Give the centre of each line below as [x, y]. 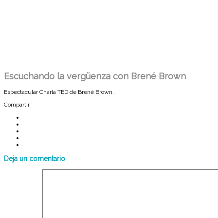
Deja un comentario [35, 158]
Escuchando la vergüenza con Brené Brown [95, 76]
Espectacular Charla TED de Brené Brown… [60, 92]
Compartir [17, 104]
